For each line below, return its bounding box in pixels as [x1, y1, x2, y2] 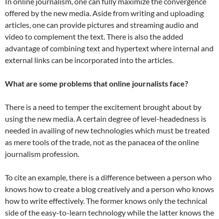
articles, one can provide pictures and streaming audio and [5, 20, 198, 30]
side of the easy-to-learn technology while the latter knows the [5, 208, 214, 218]
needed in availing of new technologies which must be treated [5, 126, 210, 135]
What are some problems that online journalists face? [5, 79, 188, 88]
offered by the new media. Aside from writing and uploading [5, 8, 204, 18]
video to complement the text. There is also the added [5, 32, 183, 42]
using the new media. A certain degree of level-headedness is [5, 114, 206, 124]
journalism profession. [5, 149, 79, 159]
